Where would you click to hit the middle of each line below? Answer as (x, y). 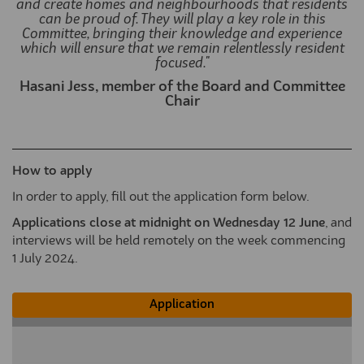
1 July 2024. (45, 259)
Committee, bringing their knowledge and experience (182, 35)
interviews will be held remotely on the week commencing (179, 241)
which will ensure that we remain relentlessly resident (182, 49)
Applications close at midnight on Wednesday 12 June (169, 223)
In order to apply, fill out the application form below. (161, 197)
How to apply (52, 171)
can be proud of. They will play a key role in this (182, 20)
